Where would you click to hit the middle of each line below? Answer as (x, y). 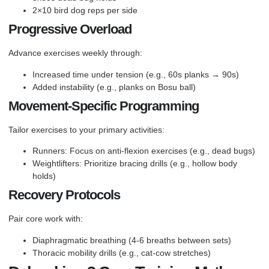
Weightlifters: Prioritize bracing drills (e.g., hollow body (135, 164)
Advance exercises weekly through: (75, 53)
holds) (44, 176)
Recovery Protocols (64, 195)
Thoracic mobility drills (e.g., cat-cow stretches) (122, 252)
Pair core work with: (46, 219)
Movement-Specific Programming (104, 106)
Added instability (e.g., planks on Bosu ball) (114, 87)
